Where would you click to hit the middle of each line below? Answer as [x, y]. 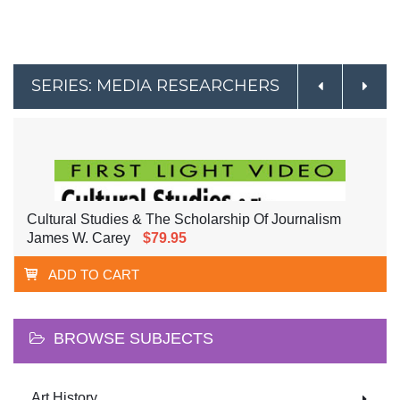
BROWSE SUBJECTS [133, 339]
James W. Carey [79, 238]
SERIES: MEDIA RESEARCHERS [155, 86]
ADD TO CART [94, 275]
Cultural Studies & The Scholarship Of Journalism [184, 220]
